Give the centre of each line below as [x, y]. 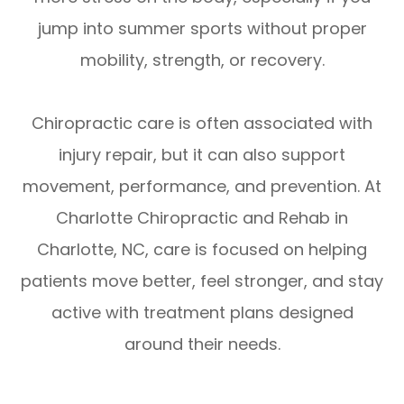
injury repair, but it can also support [202, 154]
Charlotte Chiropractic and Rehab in [202, 217]
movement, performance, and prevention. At [202, 186]
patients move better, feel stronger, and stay [202, 280]
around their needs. [202, 344]
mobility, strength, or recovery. [202, 60]
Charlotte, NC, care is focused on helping [202, 249]
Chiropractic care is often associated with [202, 123]
